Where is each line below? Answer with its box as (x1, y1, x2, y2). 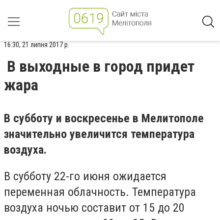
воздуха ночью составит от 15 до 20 (4, 200, 185, 215)
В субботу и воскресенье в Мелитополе (4, 111, 204, 125)
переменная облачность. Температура (4, 185, 196, 199)
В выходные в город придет (7, 57, 194, 76)
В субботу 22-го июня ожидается (4, 169, 166, 183)
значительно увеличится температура (4, 127, 194, 141)
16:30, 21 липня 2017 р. (4, 40, 69, 49)
